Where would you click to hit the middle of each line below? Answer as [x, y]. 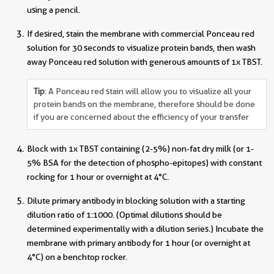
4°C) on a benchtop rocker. [77, 257]
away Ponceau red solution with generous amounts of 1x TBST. [145, 62]
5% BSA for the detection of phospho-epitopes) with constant [144, 163]
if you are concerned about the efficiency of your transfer [141, 117]
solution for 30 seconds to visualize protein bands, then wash [141, 48]
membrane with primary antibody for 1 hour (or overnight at [139, 243]
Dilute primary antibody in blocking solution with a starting [136, 201]
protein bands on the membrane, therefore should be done [144, 104]
